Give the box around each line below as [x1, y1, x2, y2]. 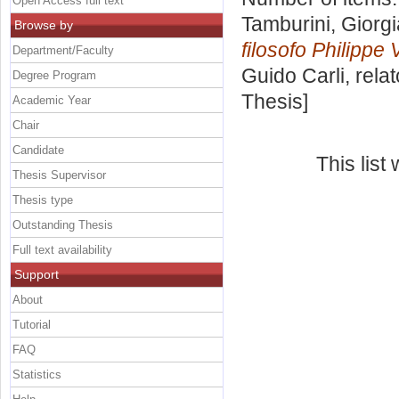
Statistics [12, 367, 61, 381]
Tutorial [12, 317, 51, 331]
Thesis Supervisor [12, 167, 106, 182]
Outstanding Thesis [12, 217, 113, 232]
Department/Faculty [12, 43, 114, 57]
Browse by [14, 17, 73, 32]
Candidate [12, 142, 64, 157]
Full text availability [12, 242, 112, 256]
